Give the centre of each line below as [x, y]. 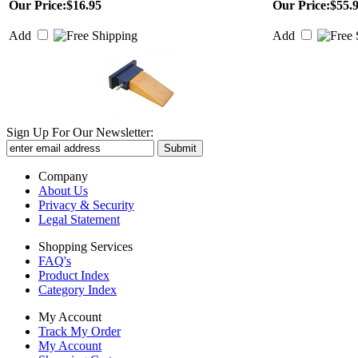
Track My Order [80, 331]
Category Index [78, 290]
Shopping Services [86, 247]
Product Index [74, 275]
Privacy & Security [86, 205]
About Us [63, 191]
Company [63, 176]
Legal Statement [79, 219]
